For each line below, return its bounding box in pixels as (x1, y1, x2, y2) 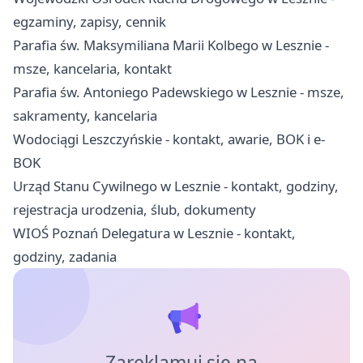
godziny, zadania (13, 246, 117, 266)
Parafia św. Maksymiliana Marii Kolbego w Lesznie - (13, 35, 329, 54)
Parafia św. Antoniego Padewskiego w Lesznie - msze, (13, 82, 344, 101)
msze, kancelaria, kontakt (13, 58, 172, 78)
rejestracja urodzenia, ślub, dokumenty (13, 199, 256, 219)
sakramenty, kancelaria (13, 105, 157, 125)
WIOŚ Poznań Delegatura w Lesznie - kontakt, (13, 223, 296, 242)
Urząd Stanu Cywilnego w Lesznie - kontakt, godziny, (13, 176, 339, 195)
